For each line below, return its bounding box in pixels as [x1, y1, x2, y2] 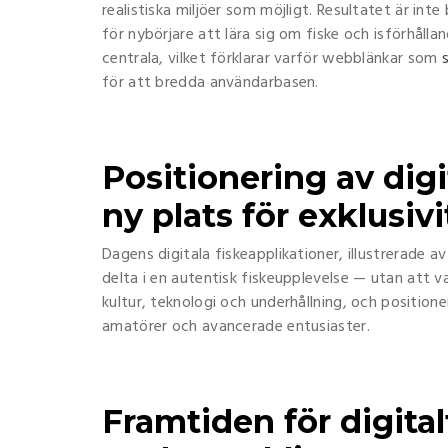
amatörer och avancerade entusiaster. [102, 314, 370, 340]
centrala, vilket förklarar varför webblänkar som [102, 46, 442, 72]
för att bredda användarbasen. [102, 70, 319, 96]
